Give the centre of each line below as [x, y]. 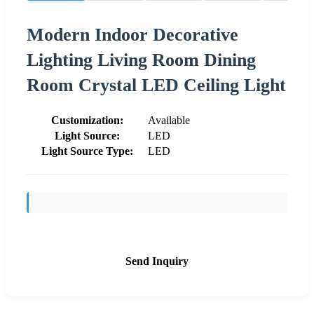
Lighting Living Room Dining [141, 60]
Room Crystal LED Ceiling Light [156, 85]
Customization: [87, 120]
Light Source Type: [87, 151]
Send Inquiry [157, 261]
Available [169, 120]
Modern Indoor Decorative [132, 34]
